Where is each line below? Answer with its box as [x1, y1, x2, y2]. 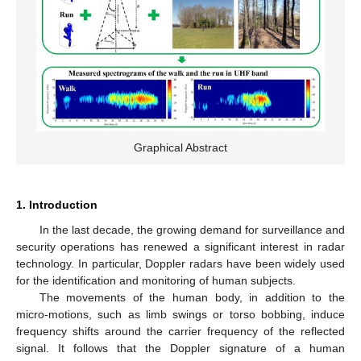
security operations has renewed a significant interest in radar [16, 240, 345, 253]
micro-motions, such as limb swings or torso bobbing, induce [16, 308, 345, 321]
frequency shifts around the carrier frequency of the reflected [16, 325, 345, 338]
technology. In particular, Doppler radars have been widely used [16, 257, 345, 270]
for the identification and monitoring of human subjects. [16, 274, 296, 287]
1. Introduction [16, 198, 98, 211]
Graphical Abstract [134, 141, 227, 154]
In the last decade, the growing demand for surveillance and [39, 223, 345, 236]
